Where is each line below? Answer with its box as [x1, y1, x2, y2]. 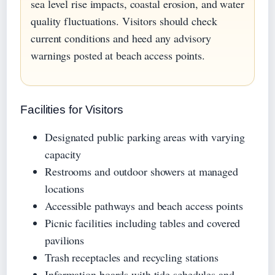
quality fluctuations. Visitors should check [31, 13, 217, 28]
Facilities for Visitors [20, 103, 123, 116]
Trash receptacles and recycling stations [45, 249, 219, 265]
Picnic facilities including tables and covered [45, 215, 241, 230]
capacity [45, 146, 82, 161]
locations [45, 180, 85, 196]
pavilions [45, 232, 85, 247]
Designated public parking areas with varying [45, 129, 245, 144]
